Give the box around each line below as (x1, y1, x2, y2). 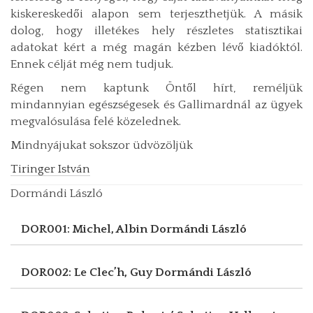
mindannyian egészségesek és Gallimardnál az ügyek (10, 98, 303, 111)
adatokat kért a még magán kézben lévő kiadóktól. (10, 41, 303, 54)
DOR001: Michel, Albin (21, 222, 150, 235)
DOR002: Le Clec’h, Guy (21, 265, 155, 279)
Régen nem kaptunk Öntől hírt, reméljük (10, 81, 303, 94)
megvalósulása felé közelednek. (10, 115, 181, 128)
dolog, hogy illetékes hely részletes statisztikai (10, 24, 303, 37)
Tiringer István (10, 162, 90, 175)
